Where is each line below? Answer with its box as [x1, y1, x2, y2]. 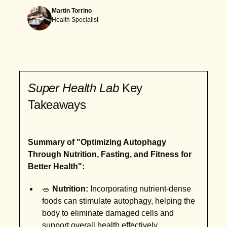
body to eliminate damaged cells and [42, 209, 174, 218]
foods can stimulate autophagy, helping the [42, 197, 196, 206]
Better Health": [28, 162, 85, 171]
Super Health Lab [28, 81, 122, 95]
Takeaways [28, 98, 86, 112]
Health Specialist [52, 16, 99, 24]
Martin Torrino [52, 7, 92, 15]
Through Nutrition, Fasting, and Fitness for [28, 150, 192, 159]
